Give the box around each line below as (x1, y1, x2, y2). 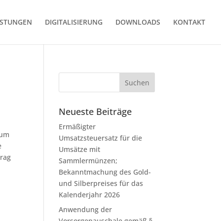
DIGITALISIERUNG (45, 17, 103, 27)
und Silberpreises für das (59, 179, 144, 188)
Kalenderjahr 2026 (59, 190, 120, 199)
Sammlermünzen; (59, 156, 118, 165)
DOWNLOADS (115, 17, 160, 27)
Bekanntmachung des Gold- (59, 167, 151, 177)
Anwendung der (59, 205, 112, 214)
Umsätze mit (59, 145, 101, 154)
